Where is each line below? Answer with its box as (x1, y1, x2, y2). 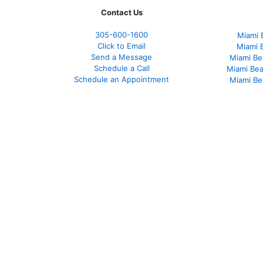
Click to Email (97, 41, 146, 50)
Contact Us (100, 7, 143, 17)
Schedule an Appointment (74, 74, 169, 84)
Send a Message (91, 52, 152, 62)
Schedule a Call (93, 63, 150, 73)
